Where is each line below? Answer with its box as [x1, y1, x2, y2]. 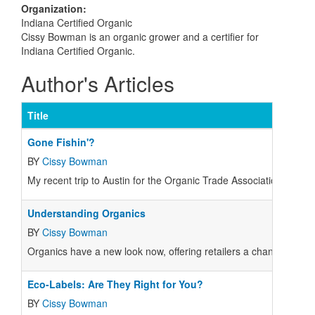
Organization [21, 1, 83, 15]
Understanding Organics [27, 206, 146, 220]
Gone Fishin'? [27, 135, 95, 149]
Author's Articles [21, 68, 174, 98]
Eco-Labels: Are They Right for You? [27, 277, 203, 291]
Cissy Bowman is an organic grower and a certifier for [21, 30, 259, 44]
